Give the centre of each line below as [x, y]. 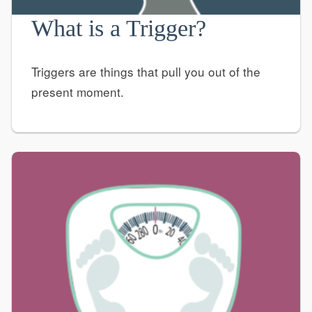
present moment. [77, 91]
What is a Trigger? [118, 28]
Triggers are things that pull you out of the [146, 71]
